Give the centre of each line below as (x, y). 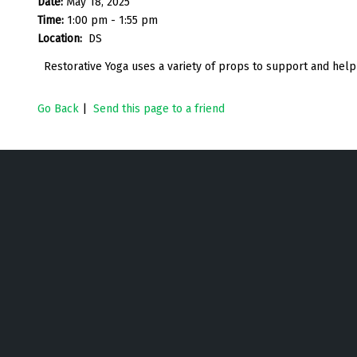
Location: (61, 38)
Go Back (58, 108)
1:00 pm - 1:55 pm (112, 20)
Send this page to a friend (159, 108)
